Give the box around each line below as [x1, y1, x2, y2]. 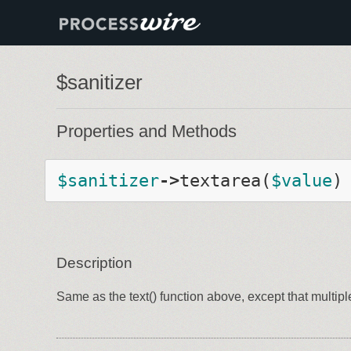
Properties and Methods [56, 121, 237, 142]
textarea [179, 169, 261, 190]
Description [56, 255, 132, 272]
